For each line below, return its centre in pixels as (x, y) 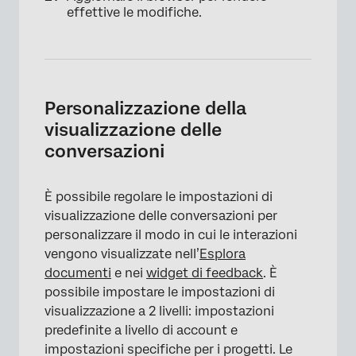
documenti (78, 273)
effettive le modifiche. (134, 13)
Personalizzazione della (145, 108)
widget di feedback (205, 273)
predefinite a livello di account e (141, 331)
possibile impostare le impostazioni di (160, 292)
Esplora (222, 254)
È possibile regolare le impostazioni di (159, 197)
